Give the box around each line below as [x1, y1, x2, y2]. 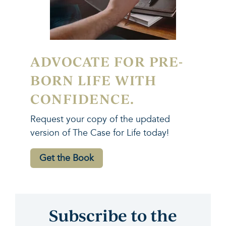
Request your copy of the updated [30, 114, 170, 126]
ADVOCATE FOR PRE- [30, 52, 184, 71]
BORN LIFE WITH [30, 71, 156, 89]
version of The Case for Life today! [30, 127, 169, 139]
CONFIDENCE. [30, 89, 135, 108]
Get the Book [39, 152, 94, 164]
